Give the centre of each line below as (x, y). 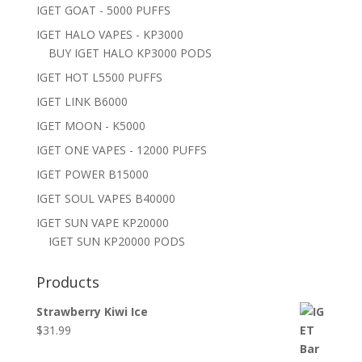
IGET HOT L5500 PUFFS (99, 78)
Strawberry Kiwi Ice (92, 312)
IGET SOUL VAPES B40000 (105, 199)
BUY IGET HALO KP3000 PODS (130, 53)
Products (67, 282)
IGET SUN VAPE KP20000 (102, 223)
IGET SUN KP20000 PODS (116, 242)
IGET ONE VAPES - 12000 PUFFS (121, 150)
